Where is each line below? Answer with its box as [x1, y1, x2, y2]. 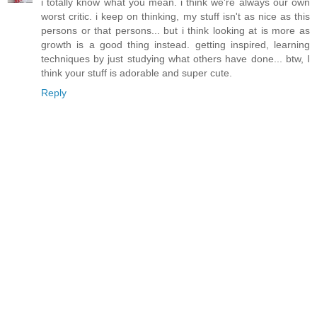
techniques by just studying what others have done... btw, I [41, 53, 310, 65]
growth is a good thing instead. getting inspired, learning [41, 39, 310, 51]
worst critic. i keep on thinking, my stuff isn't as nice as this [41, 11, 310, 23]
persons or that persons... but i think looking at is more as [41, 25, 310, 37]
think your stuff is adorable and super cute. [41, 67, 232, 79]
